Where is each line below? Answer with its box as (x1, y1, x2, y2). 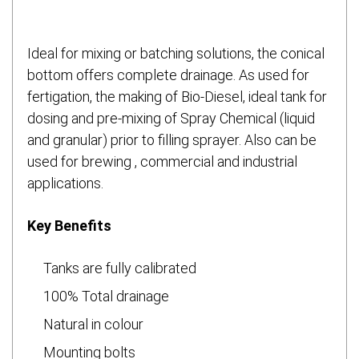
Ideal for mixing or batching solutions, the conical (27, 44, 325, 62)
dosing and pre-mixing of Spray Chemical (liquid (27, 109, 315, 127)
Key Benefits (27, 216, 111, 234)
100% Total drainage (43, 287, 169, 305)
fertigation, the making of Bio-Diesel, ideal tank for (27, 87, 327, 105)
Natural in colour (43, 315, 143, 333)
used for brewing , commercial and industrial (27, 152, 297, 170)
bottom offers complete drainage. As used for (27, 66, 309, 83)
